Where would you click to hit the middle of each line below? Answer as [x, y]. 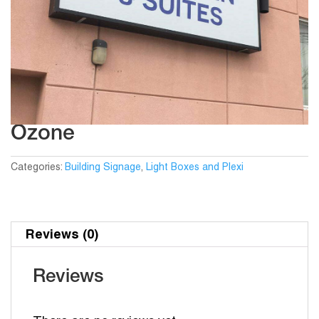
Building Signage [103, 168]
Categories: [38, 168]
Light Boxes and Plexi [195, 168]
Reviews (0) [62, 234]
